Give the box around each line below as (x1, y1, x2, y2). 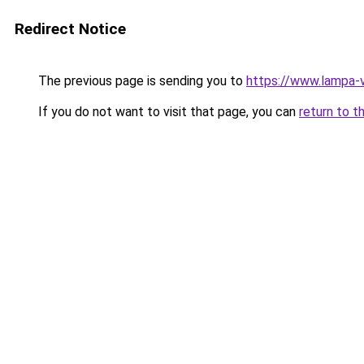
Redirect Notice (15, 19, 126, 38)
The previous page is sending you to (35, 73, 246, 89)
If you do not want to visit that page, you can (35, 104, 299, 119)
